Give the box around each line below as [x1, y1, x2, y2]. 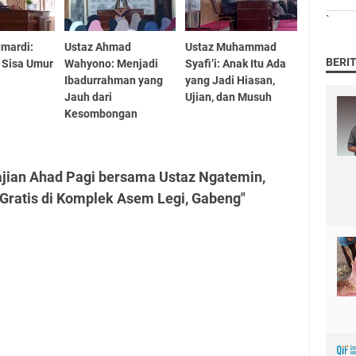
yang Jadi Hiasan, [185, 73, 276, 87]
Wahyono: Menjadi [64, 56, 158, 70]
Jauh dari [64, 90, 112, 103]
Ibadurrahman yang [64, 73, 163, 87]
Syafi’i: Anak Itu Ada [185, 56, 287, 70]
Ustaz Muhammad [185, 40, 277, 53]
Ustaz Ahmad [64, 40, 131, 53]
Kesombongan [64, 106, 137, 120]
